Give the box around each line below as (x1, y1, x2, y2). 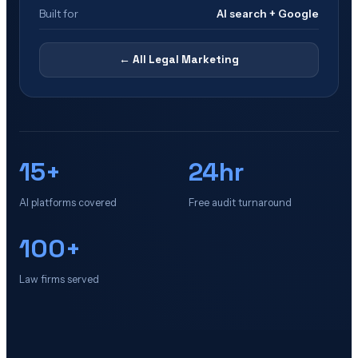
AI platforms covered (19, 196, 117, 209)
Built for (39, 6, 78, 20)
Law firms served (19, 272, 99, 285)
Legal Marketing (149, 52, 239, 66)
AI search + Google (217, 6, 319, 20)
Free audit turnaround (189, 196, 292, 209)
